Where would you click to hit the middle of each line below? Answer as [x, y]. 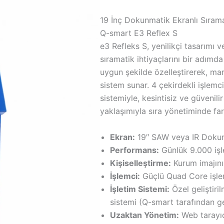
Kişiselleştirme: [141, 163]
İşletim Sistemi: [140, 189]
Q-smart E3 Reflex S [139, 33]
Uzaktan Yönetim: [145, 215]
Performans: [135, 150]
